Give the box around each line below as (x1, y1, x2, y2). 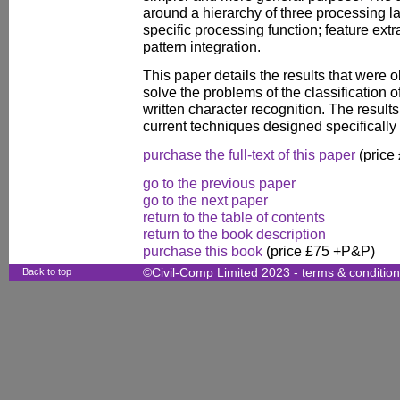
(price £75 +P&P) (262, 243, 375, 259)
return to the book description (143, 226, 326, 242)
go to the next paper (143, 192, 268, 208)
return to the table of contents (143, 209, 325, 225)
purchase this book (143, 243, 262, 259)
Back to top (22, 266, 71, 277)
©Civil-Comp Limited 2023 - (143, 266, 302, 279)
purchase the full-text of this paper (143, 146, 355, 162)
